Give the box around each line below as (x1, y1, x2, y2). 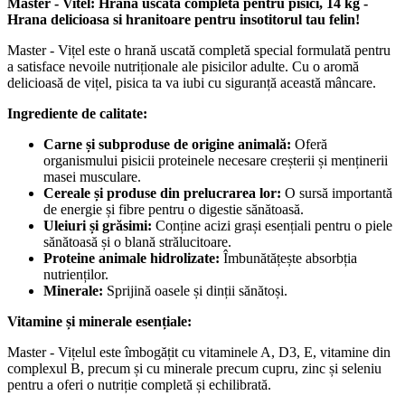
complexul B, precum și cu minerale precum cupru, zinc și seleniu (7, 360, 381, 376)
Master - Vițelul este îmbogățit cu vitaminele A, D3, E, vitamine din (7, 344, 391, 360)
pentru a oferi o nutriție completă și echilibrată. (7, 376, 271, 392)
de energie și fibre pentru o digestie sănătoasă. (43, 201, 304, 217)
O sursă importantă (281, 184, 392, 201)
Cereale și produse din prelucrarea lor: (43, 184, 281, 201)
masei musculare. (43, 168, 141, 184)
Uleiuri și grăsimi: (43, 217, 152, 233)
